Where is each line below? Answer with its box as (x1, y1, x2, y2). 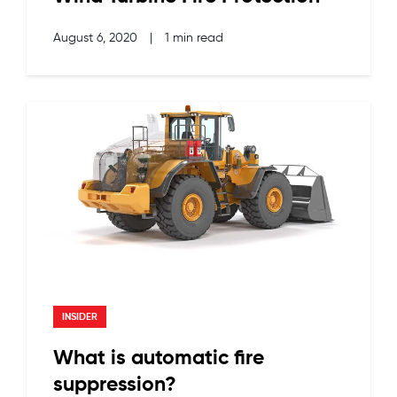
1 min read (165, 31, 223, 44)
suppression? (53, 374, 176, 395)
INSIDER (62, 311, 97, 322)
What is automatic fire (53, 347, 264, 369)
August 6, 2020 (53, 31, 141, 44)
